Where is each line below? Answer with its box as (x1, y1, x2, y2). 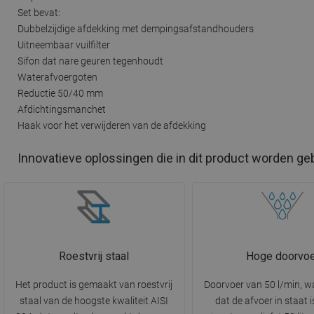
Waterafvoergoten (18, 71, 97, 83)
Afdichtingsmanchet (18, 103, 106, 115)
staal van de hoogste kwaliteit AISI (20, 295, 169, 307)
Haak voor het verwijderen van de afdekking (18, 119, 206, 131)
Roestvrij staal (59, 250, 130, 264)
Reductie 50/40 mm (18, 87, 103, 99)
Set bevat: (18, 6, 60, 18)
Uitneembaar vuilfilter (18, 39, 110, 50)
